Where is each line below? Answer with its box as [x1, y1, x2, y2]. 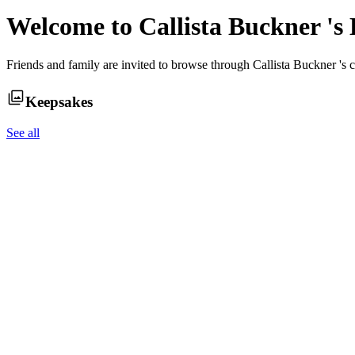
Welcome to [6, 11, 139, 40]
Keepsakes [25, 94, 93, 110]
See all [6, 125, 40, 139]
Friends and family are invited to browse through [6, 58, 253, 72]
